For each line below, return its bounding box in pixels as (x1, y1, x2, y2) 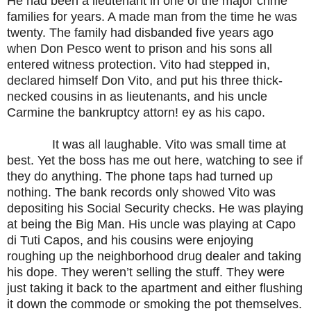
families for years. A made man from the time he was (7, 10, 297, 24)
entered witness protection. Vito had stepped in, (7, 58, 270, 72)
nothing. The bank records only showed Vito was (7, 185, 276, 200)
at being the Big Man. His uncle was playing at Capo (7, 217, 296, 232)
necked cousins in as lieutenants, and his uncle (7, 90, 267, 104)
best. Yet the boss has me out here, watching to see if (7, 153, 303, 168)
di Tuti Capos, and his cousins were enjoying (7, 233, 253, 248)
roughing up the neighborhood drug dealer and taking (7, 249, 301, 264)
